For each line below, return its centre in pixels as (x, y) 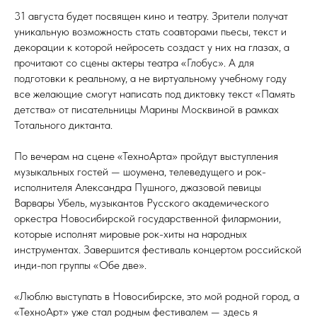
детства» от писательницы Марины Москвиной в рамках (146, 109)
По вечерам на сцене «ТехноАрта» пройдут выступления (146, 156)
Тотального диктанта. (63, 125)
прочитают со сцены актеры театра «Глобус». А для (134, 62)
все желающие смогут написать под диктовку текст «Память (155, 93)
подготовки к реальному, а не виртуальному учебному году (150, 78)
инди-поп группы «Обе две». (80, 265)
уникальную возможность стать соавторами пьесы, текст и (150, 31)
